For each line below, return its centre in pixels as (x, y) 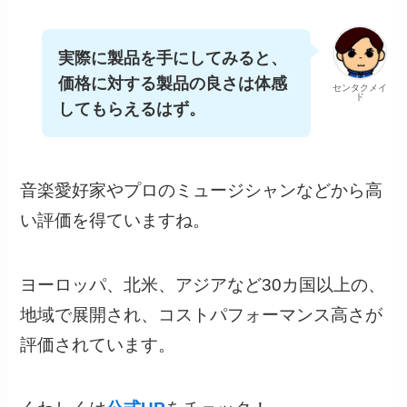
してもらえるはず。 (132, 109)
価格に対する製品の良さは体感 (173, 83)
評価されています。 (98, 344)
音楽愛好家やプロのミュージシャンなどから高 (202, 191)
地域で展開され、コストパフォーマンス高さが (202, 314)
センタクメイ (359, 87)
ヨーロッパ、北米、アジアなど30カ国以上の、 (203, 284)
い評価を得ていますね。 (115, 221)
